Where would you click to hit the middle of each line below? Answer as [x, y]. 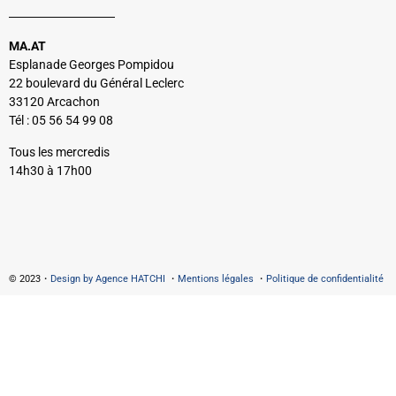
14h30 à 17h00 [50, 171]
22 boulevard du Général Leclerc [96, 84]
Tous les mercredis [59, 152]
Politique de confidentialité [325, 279]
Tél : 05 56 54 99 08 [61, 121]
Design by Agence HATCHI [108, 279]
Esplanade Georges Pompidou [91, 65]
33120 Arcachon [54, 103]
